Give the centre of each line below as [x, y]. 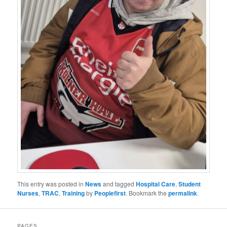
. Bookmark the [147, 193]
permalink [183, 193]
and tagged [119, 184]
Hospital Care [156, 184]
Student [190, 184]
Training [73, 193]
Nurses [28, 193]
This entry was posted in [51, 184]
